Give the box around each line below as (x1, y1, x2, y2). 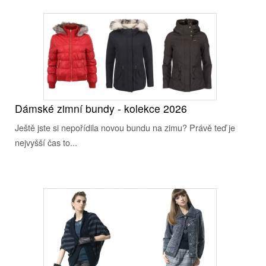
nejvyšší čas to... (15, 136, 77, 148)
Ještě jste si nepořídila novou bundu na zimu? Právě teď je (15, 121, 235, 134)
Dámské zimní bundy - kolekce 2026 (15, 101, 187, 116)
